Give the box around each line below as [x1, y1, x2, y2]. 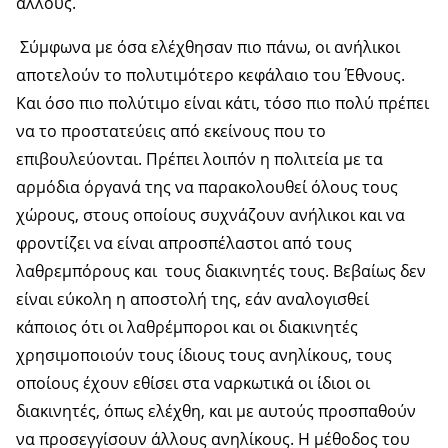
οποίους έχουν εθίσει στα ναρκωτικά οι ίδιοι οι [16, 371, 370, 394]
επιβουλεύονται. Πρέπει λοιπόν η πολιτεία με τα [16, 147, 383, 170]
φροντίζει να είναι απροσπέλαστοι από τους [16, 231, 352, 254]
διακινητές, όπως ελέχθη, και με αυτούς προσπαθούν [16, 399, 416, 422]
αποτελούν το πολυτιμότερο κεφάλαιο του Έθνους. [16, 63, 405, 86]
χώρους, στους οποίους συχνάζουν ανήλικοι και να [16, 203, 405, 226]
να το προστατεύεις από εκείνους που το [16, 119, 326, 142]
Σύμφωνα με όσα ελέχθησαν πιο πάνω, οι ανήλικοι [16, 35, 400, 58]
